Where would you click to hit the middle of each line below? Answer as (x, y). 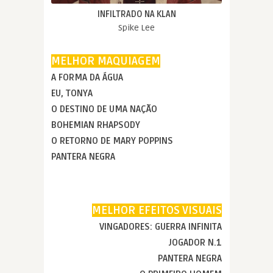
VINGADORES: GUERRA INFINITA (161, 226)
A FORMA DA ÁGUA (87, 77)
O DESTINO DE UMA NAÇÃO (104, 109)
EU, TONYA (72, 93)
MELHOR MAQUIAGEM (106, 61)
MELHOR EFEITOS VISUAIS (157, 210)
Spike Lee (136, 27)
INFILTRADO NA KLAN (136, 14)
